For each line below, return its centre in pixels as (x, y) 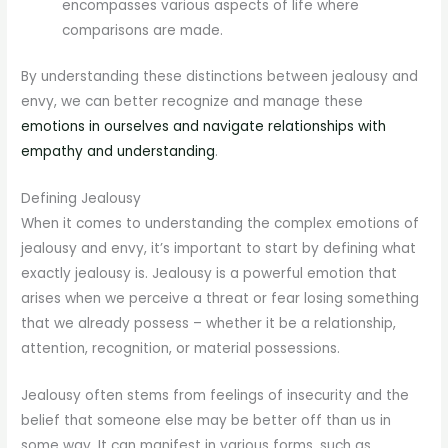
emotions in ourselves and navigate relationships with (204, 126)
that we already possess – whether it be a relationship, (209, 323)
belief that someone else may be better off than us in (206, 420)
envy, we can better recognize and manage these (192, 101)
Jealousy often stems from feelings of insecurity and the (215, 395)
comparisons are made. (143, 31)
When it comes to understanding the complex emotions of (220, 223)
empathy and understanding (118, 151)
